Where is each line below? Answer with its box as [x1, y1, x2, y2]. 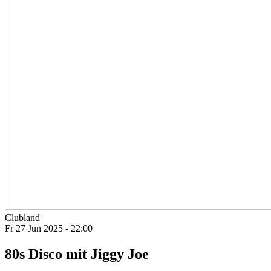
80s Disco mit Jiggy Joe [5, 246, 149, 263]
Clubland [5, 212, 40, 223]
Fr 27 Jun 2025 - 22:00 [5, 223, 93, 234]
